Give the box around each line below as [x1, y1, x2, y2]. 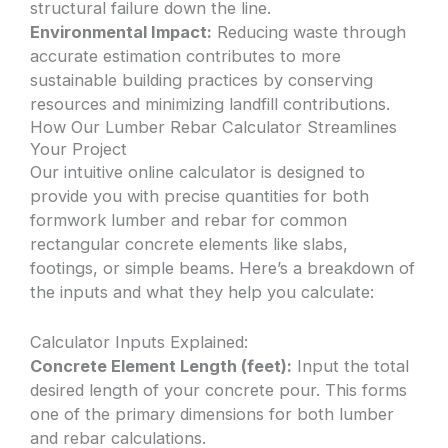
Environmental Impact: [30, 21, 213, 42]
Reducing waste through [212, 21, 407, 42]
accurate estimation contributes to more [30, 45, 342, 66]
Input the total [292, 355, 410, 376]
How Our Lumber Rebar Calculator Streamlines [30, 116, 398, 137]
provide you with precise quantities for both [30, 185, 370, 206]
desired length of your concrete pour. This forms [30, 379, 408, 400]
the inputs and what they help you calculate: [30, 281, 375, 302]
